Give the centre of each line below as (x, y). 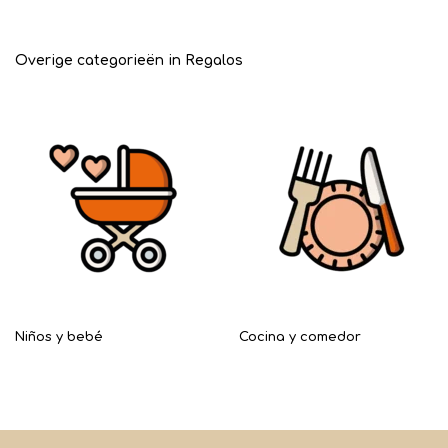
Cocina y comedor (300, 337)
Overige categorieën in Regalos (129, 60)
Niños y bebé (59, 337)
